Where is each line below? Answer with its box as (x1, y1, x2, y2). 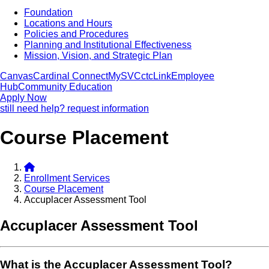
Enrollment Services (24, 172, 110, 183)
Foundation (24, 7, 73, 17)
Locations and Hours (24, 18, 112, 28)
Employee (171, 71, 214, 81)
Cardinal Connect (33, 71, 108, 81)
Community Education (18, 82, 112, 92)
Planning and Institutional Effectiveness (24, 40, 192, 50)
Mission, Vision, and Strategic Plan (24, 50, 172, 61)
